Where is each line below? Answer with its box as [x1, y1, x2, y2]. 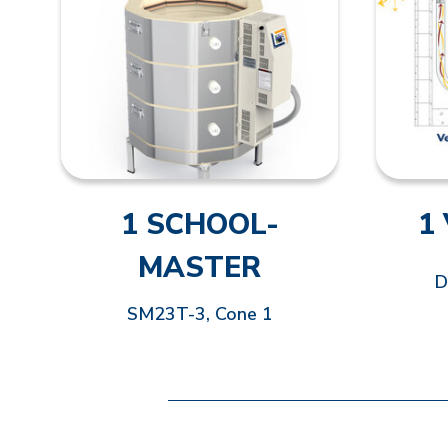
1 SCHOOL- [120, 205, 279, 244]
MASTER [138, 248, 261, 287]
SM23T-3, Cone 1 [126, 302, 273, 326]
